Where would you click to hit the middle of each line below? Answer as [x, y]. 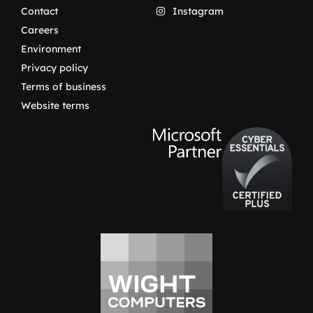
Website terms [55, 105]
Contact [39, 11]
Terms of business [64, 86]
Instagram [198, 11]
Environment [51, 49]
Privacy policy [54, 67]
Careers [40, 30]
